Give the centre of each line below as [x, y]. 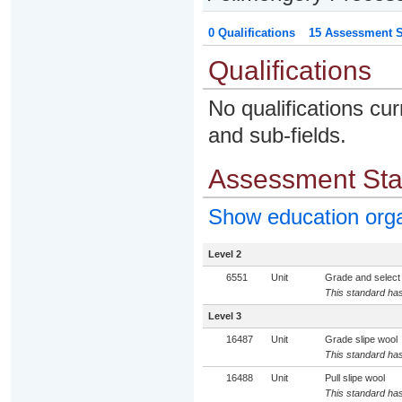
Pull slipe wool [354, 378]
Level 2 [224, 254]
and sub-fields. [277, 135]
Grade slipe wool [361, 339]
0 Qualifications [251, 33]
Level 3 [224, 316]
